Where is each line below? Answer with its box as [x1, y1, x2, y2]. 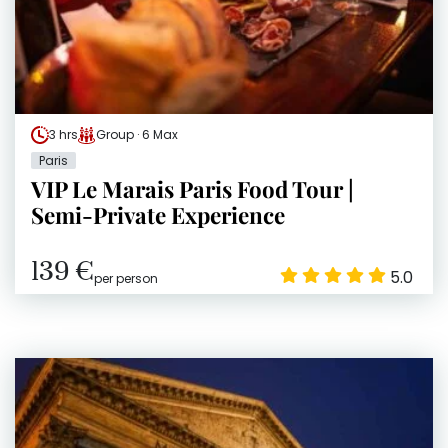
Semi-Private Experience [31, 200, 285, 231]
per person [94, 270, 158, 288]
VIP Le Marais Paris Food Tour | [31, 174, 354, 205]
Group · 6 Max [96, 126, 178, 144]
